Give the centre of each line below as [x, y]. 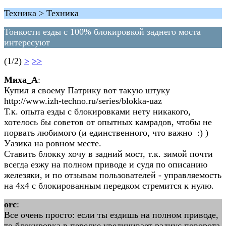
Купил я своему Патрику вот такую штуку [87, 90]
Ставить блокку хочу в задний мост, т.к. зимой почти [108, 154]
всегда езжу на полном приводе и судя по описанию [106, 164]
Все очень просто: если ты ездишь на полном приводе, [111, 215]
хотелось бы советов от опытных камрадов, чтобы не [108, 122]
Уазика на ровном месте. [53, 143]
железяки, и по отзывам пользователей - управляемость [113, 175]
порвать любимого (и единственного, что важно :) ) [106, 133]
